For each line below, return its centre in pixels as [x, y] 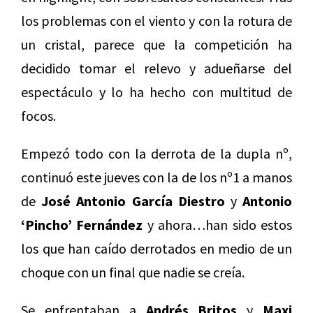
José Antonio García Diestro [133, 201]
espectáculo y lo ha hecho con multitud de [156, 92]
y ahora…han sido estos [218, 225]
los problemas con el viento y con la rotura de [156, 21]
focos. [38, 116]
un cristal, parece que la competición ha [156, 45]
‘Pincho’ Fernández [82, 225]
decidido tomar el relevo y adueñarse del [156, 68]
